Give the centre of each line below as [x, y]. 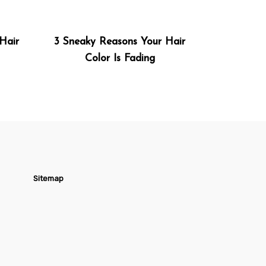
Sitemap [48, 179]
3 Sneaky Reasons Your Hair [120, 42]
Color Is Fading [120, 58]
